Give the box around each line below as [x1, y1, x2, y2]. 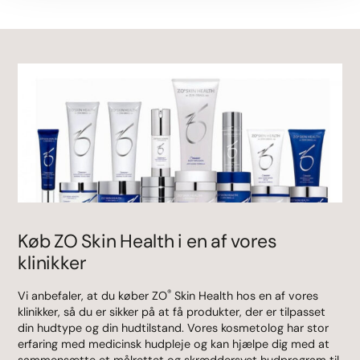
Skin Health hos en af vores [171, 288, 319, 303]
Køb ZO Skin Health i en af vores [18, 228, 277, 253]
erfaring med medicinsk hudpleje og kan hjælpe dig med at [18, 337, 330, 351]
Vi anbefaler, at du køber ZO [18, 288, 168, 303]
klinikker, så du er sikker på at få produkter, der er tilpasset [18, 305, 326, 319]
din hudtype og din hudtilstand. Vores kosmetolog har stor [18, 321, 329, 335]
